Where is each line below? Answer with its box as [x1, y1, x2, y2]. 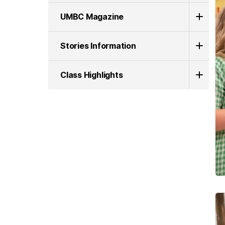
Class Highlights [60, 69, 123, 80]
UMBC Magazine [60, 11, 124, 22]
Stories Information [60, 40, 136, 51]
